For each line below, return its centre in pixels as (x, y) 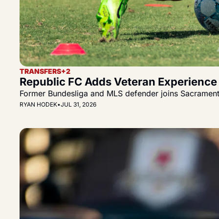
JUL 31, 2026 (78, 104)
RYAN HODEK (38, 104)
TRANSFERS (40, 71)
